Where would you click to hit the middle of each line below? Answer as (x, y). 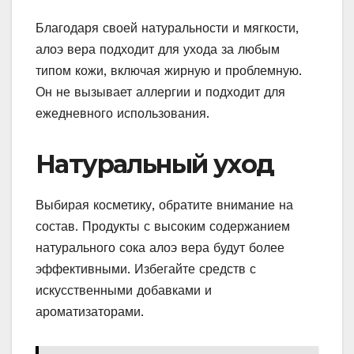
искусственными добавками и (124, 290)
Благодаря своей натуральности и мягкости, (167, 28)
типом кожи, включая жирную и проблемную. (169, 70)
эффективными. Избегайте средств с (146, 269)
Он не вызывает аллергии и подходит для (160, 92)
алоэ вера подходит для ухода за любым (158, 49)
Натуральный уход (155, 164)
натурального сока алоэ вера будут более (160, 247)
